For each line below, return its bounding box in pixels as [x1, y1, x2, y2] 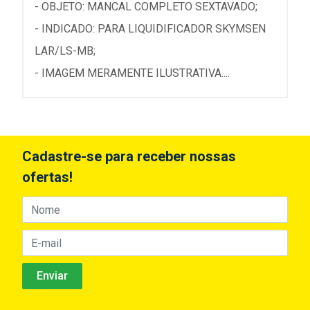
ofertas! [22, 169, 73, 185]
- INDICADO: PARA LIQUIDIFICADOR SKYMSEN [35, 22, 266, 35]
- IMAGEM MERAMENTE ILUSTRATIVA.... [35, 66, 230, 80]
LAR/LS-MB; [35, 44, 95, 57]
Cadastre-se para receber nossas [22, 148, 236, 165]
